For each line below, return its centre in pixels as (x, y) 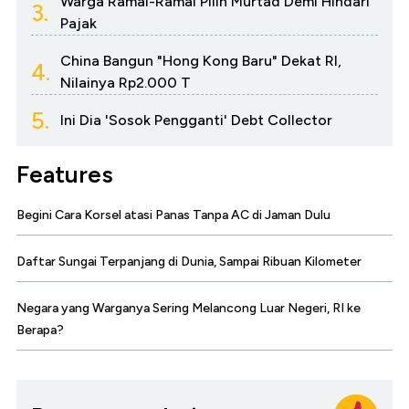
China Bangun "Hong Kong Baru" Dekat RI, (201, 61)
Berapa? (40, 330)
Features (65, 175)
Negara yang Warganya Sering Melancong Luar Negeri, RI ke (189, 309)
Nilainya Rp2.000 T (126, 83)
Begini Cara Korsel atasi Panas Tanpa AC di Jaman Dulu (173, 215)
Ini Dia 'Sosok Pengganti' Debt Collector (196, 121)
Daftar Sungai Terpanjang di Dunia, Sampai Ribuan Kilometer (189, 262)
